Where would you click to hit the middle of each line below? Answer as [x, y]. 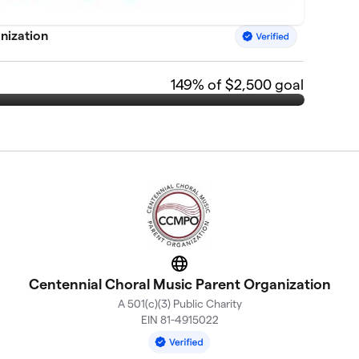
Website [202, 268]
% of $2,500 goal [248, 84]
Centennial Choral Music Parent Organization [179, 284]
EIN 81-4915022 [179, 319]
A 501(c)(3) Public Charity [179, 303]
